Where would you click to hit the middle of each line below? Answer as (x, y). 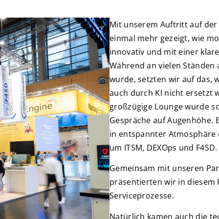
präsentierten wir (144, 182)
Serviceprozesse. (142, 196)
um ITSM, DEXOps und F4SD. (164, 148)
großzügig (129, 107)
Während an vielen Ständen (162, 66)
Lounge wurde (181, 107)
